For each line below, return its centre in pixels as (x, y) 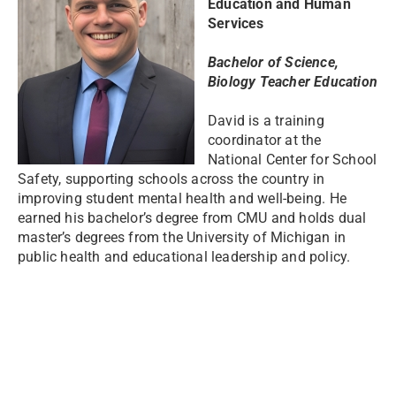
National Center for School (293, 160)
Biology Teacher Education (293, 82)
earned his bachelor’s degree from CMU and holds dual (192, 218)
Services (236, 23)
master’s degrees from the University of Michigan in (182, 237)
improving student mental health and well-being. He (183, 198)
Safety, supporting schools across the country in (171, 179)
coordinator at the (265, 140)
